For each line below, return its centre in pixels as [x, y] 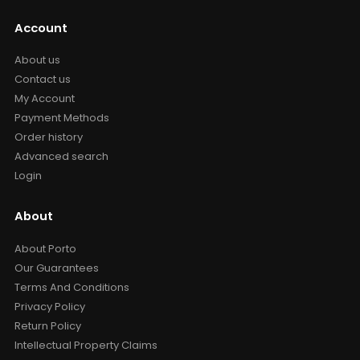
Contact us [42, 80]
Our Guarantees [56, 268]
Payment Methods [61, 118]
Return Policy [47, 325]
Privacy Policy [49, 306]
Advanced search [61, 157]
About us [37, 60]
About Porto [45, 248]
